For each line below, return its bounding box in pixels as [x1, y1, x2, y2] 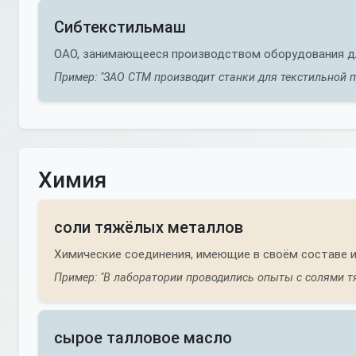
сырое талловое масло [54, 328, 232, 347]
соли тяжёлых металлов [54, 218, 243, 237]
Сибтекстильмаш [54, 17, 186, 37]
